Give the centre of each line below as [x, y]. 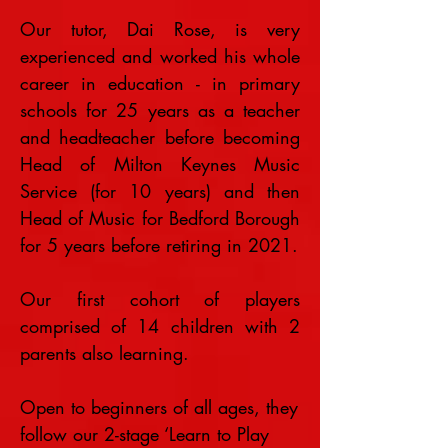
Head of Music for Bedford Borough [160, 218]
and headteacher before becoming [160, 137]
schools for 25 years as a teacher [160, 110]
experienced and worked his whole [160, 56]
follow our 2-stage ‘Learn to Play [144, 434]
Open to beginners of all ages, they [159, 407]
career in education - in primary [160, 83]
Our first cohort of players [160, 299]
